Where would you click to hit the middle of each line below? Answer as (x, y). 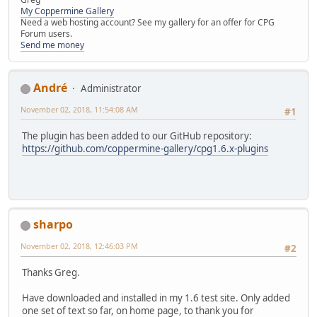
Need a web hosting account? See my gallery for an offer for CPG (148, 22)
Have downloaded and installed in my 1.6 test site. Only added (156, 298)
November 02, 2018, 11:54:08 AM (79, 109)
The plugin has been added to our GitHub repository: (137, 136)
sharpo (53, 224)
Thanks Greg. (51, 273)
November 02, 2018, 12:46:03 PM (79, 246)
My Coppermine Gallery (67, 11)
